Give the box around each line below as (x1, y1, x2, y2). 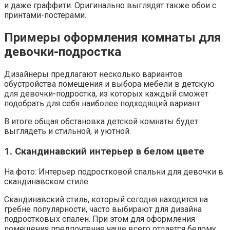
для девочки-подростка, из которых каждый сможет (4, 89, 208, 99)
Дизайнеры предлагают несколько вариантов (4, 69, 183, 80)
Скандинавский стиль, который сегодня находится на (4, 194, 208, 204)
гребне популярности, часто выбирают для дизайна (4, 204, 202, 214)
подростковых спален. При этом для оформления (4, 214, 195, 224)
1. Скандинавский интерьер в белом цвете (4, 145, 204, 157)
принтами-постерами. (4, 10, 86, 21)
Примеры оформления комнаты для (4, 30, 221, 45)
